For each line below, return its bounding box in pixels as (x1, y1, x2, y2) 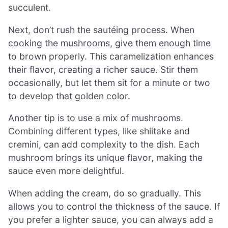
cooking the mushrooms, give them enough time (8, 37, 211, 48)
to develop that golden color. (8, 90, 130, 101)
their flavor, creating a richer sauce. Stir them (8, 64, 198, 75)
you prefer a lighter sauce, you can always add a (8, 214, 213, 225)
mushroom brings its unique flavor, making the (8, 152, 203, 163)
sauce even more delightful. (8, 165, 124, 177)
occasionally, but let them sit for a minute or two (8, 77, 210, 88)
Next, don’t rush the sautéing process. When (8, 24, 194, 35)
